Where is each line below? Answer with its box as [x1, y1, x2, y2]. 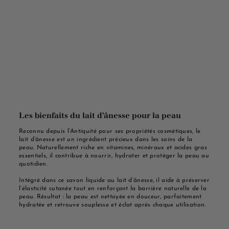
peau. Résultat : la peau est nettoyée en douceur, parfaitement [19, 193, 202, 200]
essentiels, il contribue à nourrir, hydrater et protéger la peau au [19, 152, 210, 159]
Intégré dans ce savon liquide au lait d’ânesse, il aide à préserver [19, 177, 210, 184]
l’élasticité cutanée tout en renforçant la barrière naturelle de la [19, 185, 207, 192]
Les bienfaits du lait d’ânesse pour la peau [19, 110, 181, 120]
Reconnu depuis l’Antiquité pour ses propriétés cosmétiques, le [19, 128, 201, 134]
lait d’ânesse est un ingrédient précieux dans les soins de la [19, 136, 193, 143]
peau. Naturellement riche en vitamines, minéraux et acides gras [19, 144, 207, 151]
